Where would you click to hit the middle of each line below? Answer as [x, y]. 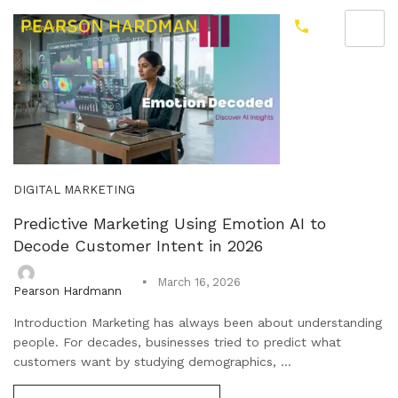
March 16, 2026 [199, 283]
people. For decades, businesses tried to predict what [177, 342]
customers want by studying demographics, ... [152, 361]
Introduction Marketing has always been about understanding [198, 322]
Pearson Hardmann [68, 291]
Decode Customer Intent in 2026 [138, 246]
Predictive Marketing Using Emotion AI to [170, 223]
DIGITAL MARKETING [74, 190]
